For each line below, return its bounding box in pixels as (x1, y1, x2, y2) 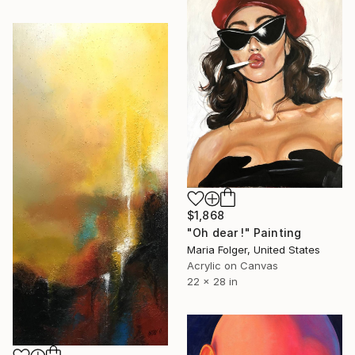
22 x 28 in (187, 274, 238, 288)
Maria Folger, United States (187, 242, 320, 256)
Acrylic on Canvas (187, 258, 278, 272)
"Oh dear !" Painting (187, 225, 302, 239)
